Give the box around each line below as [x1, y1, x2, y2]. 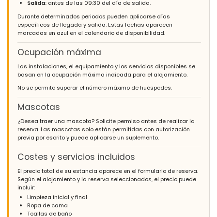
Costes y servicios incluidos [17, 151, 135, 163]
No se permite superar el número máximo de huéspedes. [17, 84, 172, 92]
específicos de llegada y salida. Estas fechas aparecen [17, 21, 172, 29]
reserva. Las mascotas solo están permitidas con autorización [17, 125, 190, 134]
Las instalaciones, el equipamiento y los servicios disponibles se [17, 62, 195, 71]
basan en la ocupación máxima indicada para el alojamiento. [17, 71, 187, 79]
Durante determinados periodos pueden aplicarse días [17, 13, 170, 21]
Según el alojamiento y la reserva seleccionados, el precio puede [17, 175, 196, 184]
